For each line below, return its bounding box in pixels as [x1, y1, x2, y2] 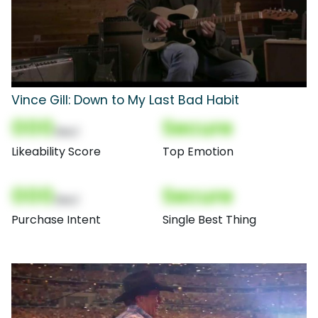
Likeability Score [11, 143, 101, 160]
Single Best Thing [163, 211, 256, 228]
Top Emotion [163, 143, 234, 160]
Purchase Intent [11, 211, 101, 228]
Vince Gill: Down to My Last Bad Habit [11, 91, 239, 109]
